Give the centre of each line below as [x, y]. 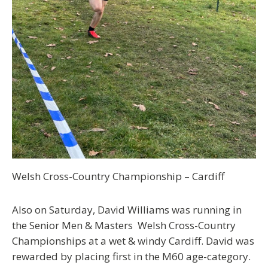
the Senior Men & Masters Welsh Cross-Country [124, 226]
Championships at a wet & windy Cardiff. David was [133, 241]
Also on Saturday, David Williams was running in [127, 210]
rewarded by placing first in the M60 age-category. [133, 257]
